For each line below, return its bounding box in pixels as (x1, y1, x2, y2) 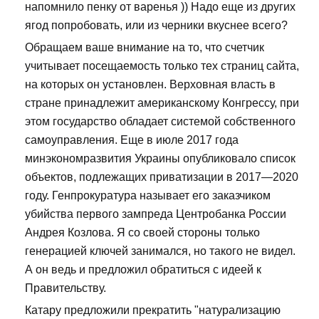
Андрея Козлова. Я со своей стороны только (25, 226, 260, 239)
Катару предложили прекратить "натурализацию (25, 304, 281, 317)
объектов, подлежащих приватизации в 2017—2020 (25, 171, 298, 184)
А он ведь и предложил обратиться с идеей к (25, 263, 261, 276)
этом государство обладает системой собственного (25, 115, 296, 128)
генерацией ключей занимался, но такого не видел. (25, 245, 296, 258)
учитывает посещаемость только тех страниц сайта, (25, 60, 299, 73)
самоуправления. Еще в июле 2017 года (25, 134, 239, 147)
